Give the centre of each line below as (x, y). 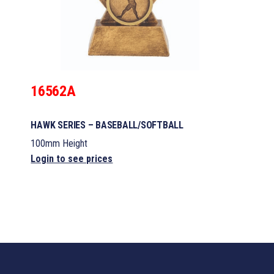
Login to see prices (72, 159)
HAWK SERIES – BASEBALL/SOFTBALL (107, 125)
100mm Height (59, 144)
